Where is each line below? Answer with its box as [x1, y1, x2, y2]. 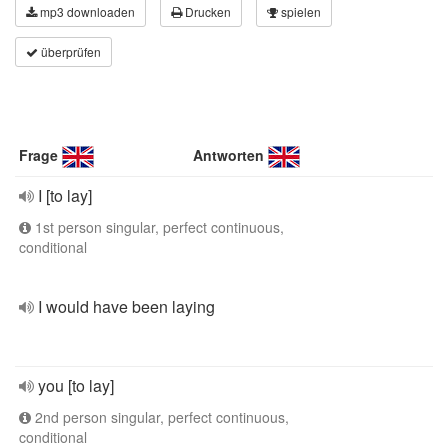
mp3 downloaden [37, 3, 135, 20]
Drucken [182, 3, 231, 20]
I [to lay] [38, 184, 92, 207]
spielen [278, 3, 321, 20]
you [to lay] [38, 374, 114, 397]
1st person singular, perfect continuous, [31, 217, 284, 237]
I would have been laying [38, 295, 215, 318]
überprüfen [38, 43, 101, 60]
